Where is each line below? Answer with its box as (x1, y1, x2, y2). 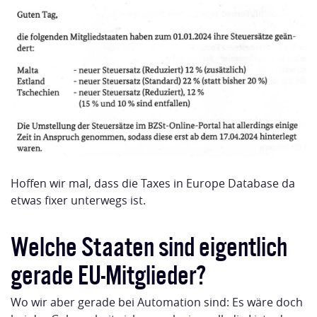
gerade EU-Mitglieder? (11, 255, 206, 290)
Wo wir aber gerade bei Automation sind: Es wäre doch (11, 294, 303, 311)
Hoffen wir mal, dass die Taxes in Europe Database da (11, 175, 295, 192)
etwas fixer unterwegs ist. (11, 192, 146, 209)
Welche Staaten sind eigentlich (11, 227, 287, 262)
